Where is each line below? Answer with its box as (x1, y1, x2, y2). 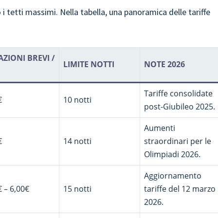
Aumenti (144, 123, 176, 133)
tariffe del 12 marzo (144, 183, 216, 194)
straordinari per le (144, 136, 212, 146)
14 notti (63, 136, 92, 146)
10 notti (63, 94, 92, 105)
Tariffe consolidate (144, 88, 213, 99)
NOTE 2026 (144, 59, 185, 70)
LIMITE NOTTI (63, 59, 115, 70)
